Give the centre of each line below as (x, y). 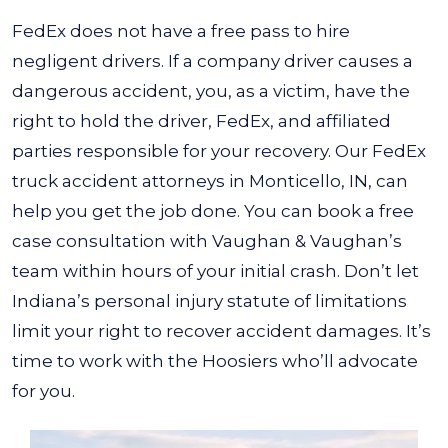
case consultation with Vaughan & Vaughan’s (207, 241)
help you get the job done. (126, 211)
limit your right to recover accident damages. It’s (221, 331)
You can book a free (329, 211)
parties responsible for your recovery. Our (192, 151)
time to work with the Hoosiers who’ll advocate (215, 361)
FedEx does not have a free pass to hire (181, 31)
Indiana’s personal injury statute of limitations (209, 301)
